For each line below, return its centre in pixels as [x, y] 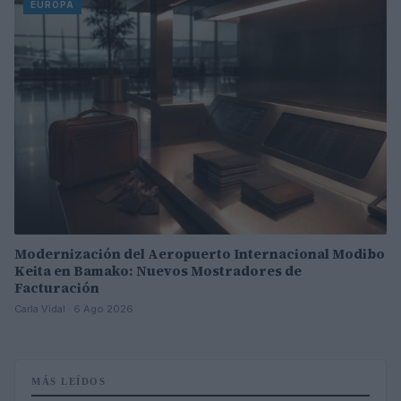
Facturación [57, 288]
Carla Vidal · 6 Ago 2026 [74, 309]
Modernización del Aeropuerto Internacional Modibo [200, 254]
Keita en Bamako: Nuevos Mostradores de [158, 271]
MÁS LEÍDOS [68, 382]
